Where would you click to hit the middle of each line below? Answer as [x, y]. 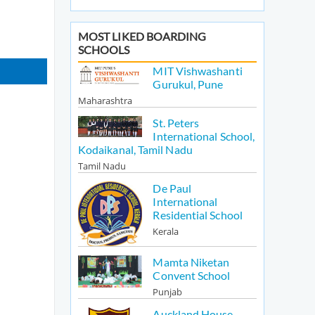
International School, [204, 136]
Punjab [168, 291]
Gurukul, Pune [188, 84]
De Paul [172, 188]
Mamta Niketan [191, 262]
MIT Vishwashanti [198, 70]
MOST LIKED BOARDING [142, 36]
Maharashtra [105, 100]
